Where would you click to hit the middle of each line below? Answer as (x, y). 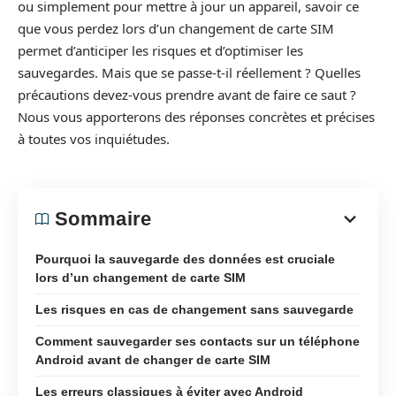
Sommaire (103, 218)
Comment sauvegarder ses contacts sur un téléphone (198, 341)
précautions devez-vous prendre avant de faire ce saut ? (187, 95)
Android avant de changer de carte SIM (153, 359)
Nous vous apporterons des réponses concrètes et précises (196, 117)
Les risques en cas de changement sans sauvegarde (194, 309)
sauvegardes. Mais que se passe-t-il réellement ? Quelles (189, 72)
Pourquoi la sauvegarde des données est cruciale (185, 259)
